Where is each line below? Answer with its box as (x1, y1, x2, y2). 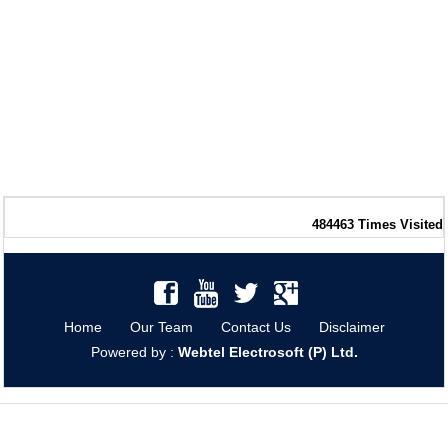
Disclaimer (318, 319, 385, 335)
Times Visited (358, 217, 443, 232)
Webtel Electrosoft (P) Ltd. (177, 344, 358, 360)
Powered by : (90, 344, 178, 360)
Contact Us (220, 319, 291, 335)
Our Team (129, 319, 193, 335)
